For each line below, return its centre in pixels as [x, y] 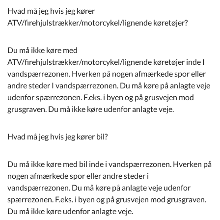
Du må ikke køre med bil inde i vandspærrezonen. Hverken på [110, 164]
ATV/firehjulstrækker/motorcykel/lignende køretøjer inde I [106, 62]
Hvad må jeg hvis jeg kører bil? [57, 136]
